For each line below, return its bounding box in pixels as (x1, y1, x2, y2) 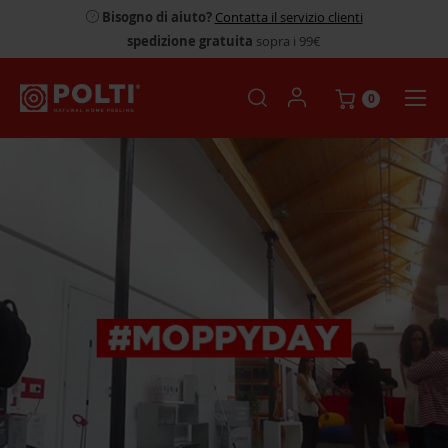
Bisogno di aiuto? (101, 8, 215, 26)
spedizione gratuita (127, 32, 253, 50)
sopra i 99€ (253, 32, 321, 50)
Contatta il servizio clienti (214, 8, 363, 26)
